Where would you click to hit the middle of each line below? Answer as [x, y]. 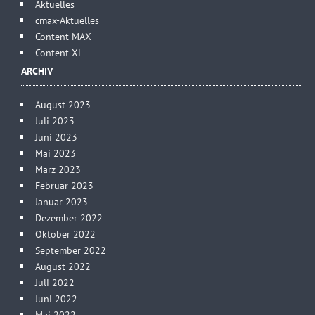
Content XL [59, 53]
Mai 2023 [56, 153]
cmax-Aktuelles [67, 20]
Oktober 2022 [65, 234]
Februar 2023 [64, 186]
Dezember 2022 [69, 218]
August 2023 [63, 105]
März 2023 [58, 169]
